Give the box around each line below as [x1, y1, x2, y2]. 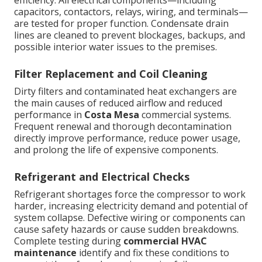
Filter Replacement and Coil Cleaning [14, 67, 208, 81]
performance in [14, 108, 84, 122]
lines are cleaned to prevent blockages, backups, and [14, 29, 245, 42]
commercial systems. [139, 108, 231, 122]
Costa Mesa [84, 108, 139, 122]
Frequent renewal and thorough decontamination [14, 120, 232, 133]
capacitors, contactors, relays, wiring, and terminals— [14, 5, 248, 19]
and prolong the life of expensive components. [14, 143, 218, 157]
